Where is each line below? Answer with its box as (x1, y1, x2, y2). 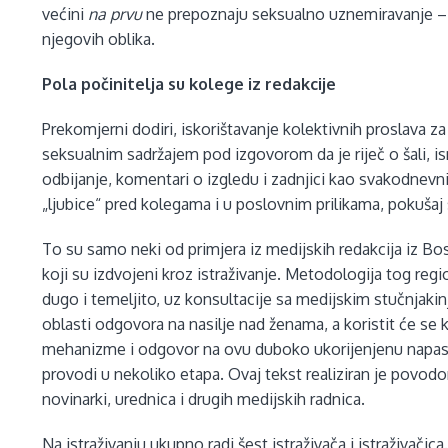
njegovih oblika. (42, 29, 156, 50)
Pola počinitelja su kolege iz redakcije (42, 74, 337, 95)
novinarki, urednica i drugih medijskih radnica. (42, 389, 366, 410)
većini (42, 4, 89, 25)
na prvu (88, 4, 143, 25)
